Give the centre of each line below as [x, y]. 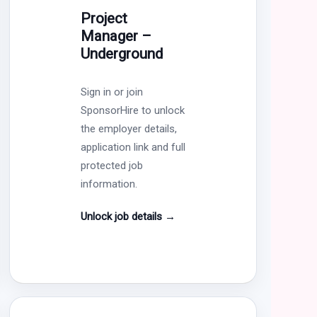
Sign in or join [111, 92]
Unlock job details [122, 216]
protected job [111, 165]
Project [104, 18]
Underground [121, 53]
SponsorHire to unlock [132, 110]
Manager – [116, 36]
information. [109, 184]
